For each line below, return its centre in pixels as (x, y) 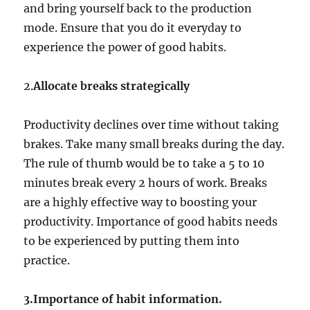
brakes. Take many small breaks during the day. (154, 144)
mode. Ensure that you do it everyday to (133, 27)
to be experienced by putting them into (132, 240)
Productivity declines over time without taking (152, 124)
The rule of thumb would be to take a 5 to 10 (144, 163)
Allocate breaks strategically (112, 85)
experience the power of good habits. (125, 47)
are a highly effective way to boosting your (140, 202)
